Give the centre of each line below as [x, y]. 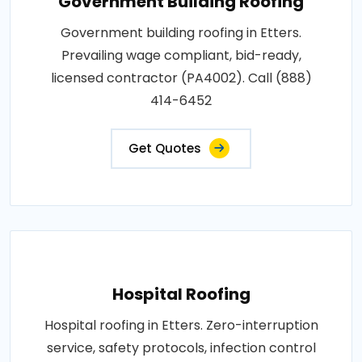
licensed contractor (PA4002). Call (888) [181, 78]
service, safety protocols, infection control [181, 347]
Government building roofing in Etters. [181, 32]
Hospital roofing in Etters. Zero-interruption [181, 325]
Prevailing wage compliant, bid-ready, [181, 55]
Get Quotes [165, 148]
